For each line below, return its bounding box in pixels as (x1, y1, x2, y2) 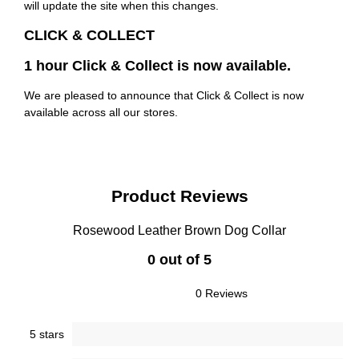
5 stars (30, 328, 64, 341)
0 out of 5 (147, 252, 212, 268)
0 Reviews (196, 287, 248, 301)
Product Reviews (111, 187, 248, 206)
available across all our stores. (24, 106, 178, 119)
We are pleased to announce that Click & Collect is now (24, 89, 304, 103)
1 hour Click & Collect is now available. (24, 58, 291, 75)
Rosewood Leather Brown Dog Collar (73, 224, 286, 238)
